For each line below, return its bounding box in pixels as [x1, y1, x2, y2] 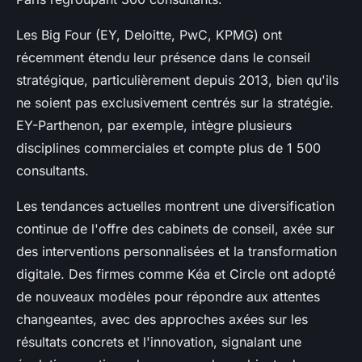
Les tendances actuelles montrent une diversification [16, 198, 335, 215]
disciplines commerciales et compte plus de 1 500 [16, 140, 321, 157]
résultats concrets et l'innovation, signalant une [16, 334, 301, 351]
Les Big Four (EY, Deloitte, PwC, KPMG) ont [16, 27, 282, 44]
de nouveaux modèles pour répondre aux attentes [16, 288, 320, 305]
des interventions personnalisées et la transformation [16, 243, 337, 260]
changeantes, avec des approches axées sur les [16, 311, 308, 328]
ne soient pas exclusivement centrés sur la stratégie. [16, 95, 334, 112]
